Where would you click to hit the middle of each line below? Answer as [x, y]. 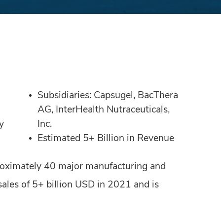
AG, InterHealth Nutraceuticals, [104, 110]
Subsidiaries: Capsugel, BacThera [108, 96]
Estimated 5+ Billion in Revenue [106, 139]
